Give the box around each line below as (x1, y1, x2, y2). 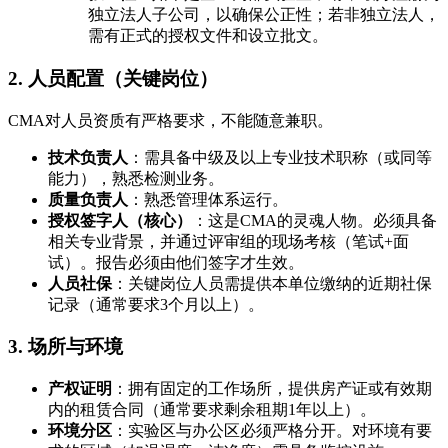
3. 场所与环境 (8, 336, 123, 358)
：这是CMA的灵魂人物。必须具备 (192, 211, 437, 229)
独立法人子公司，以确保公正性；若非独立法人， (88, 6, 440, 24)
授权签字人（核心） (48, 211, 192, 229)
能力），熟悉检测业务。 (48, 169, 224, 187)
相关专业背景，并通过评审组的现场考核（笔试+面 (48, 232, 409, 250)
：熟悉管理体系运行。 (128, 190, 288, 208)
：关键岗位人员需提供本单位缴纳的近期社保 (112, 274, 432, 292)
